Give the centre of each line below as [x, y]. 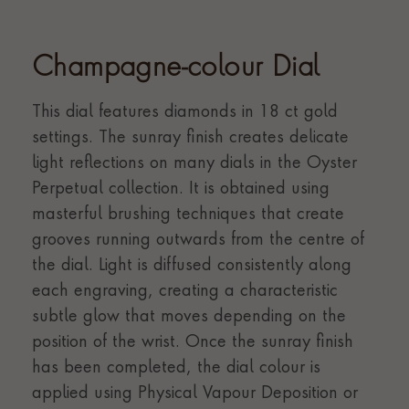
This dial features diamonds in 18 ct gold [185, 112]
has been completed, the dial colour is [176, 368]
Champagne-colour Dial [176, 68]
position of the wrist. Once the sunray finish [193, 342]
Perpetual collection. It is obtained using [181, 189]
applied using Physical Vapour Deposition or [195, 393]
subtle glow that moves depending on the [189, 317]
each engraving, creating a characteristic [185, 291]
